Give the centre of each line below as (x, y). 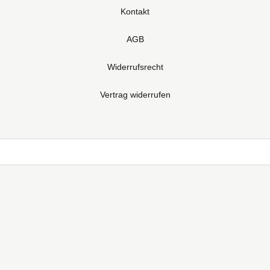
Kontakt (135, 11)
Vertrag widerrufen (135, 95)
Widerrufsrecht (135, 67)
